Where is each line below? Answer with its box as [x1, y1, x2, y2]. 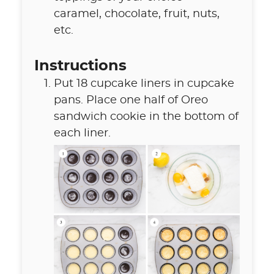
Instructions [34, 59, 127, 74]
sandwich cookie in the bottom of [53, 111, 239, 123]
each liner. [53, 128, 111, 139]
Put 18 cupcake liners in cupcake [53, 78, 234, 90]
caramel [53, 9, 99, 20]
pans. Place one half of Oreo [53, 95, 208, 106]
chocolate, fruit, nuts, [104, 9, 220, 20]
